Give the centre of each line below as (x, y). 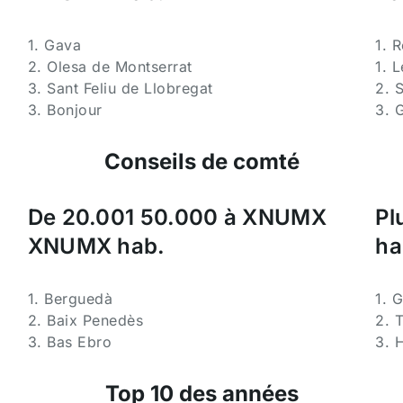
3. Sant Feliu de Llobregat (120, 88)
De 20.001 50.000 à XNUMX (177, 217)
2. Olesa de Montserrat (110, 67)
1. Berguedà (70, 299)
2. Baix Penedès (85, 320)
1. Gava (54, 45)
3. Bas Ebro (70, 342)
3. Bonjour (65, 110)
